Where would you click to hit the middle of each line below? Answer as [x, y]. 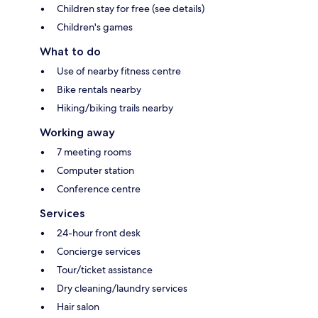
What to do [70, 51]
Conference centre [99, 188]
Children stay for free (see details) [131, 8]
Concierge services [99, 251]
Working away [77, 132]
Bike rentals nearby [99, 89]
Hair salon [78, 306]
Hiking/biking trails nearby [115, 108]
